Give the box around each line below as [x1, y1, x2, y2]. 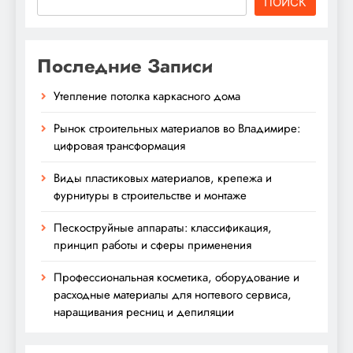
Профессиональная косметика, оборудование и [54, 268, 299, 286]
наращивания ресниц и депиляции [54, 303, 234, 321]
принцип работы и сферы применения [54, 236, 251, 254]
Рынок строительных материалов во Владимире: [54, 119, 300, 137]
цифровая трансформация [54, 136, 185, 154]
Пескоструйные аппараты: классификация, [54, 218, 272, 236]
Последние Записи [37, 51, 213, 80]
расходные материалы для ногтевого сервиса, [54, 285, 292, 303]
